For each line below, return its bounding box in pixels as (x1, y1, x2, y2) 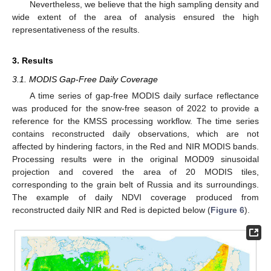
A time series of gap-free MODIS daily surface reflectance (29, 90, 259, 100)
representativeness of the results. (12, 24, 140, 34)
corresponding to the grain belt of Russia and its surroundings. (12, 179, 259, 189)
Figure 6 (211, 204, 244, 215)
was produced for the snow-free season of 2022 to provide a (12, 103, 259, 113)
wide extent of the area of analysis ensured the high (12, 11, 259, 22)
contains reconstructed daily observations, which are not (12, 128, 259, 139)
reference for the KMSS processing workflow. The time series (12, 116, 259, 126)
